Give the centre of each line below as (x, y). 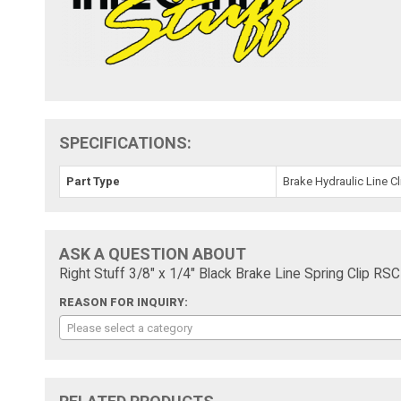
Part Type (94, 181)
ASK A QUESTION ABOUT (153, 253)
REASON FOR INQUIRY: (124, 302)
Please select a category (130, 328)
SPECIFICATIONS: (126, 142)
